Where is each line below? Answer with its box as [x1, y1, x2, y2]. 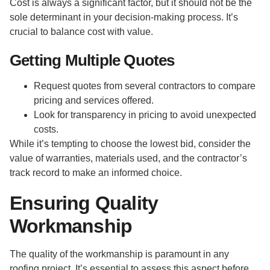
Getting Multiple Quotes [10, 51, 175, 69]
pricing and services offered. [34, 95, 154, 105]
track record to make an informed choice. [10, 167, 182, 178]
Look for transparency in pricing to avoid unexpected [34, 109, 256, 120]
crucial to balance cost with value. [10, 27, 153, 37]
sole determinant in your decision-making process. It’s [10, 12, 238, 23]
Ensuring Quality [10, 192, 159, 214]
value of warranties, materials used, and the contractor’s [10, 152, 247, 163]
